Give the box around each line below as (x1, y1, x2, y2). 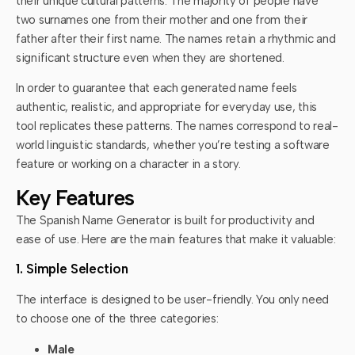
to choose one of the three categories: (16, 311, 219, 326)
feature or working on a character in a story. (16, 157, 241, 172)
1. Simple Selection (16, 261, 128, 277)
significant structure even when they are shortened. (16, 51, 284, 66)
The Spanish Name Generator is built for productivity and (16, 212, 315, 227)
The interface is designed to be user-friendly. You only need (16, 292, 330, 307)
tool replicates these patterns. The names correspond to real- (16, 119, 338, 134)
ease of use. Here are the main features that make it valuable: (16, 231, 336, 246)
